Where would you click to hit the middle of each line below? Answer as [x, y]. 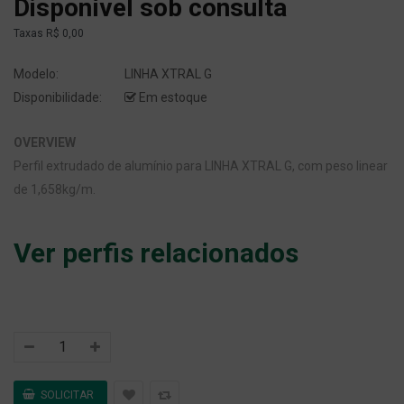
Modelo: [36, 74]
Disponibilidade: [58, 98]
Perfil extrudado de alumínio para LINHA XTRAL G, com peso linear [201, 166]
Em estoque [172, 98]
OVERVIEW [45, 143]
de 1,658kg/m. [55, 190]
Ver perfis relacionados [156, 253]
